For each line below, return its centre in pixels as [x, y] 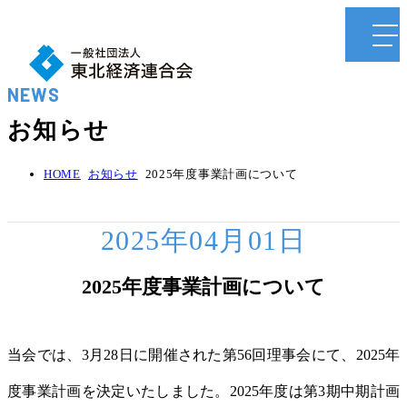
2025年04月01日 [203, 240]
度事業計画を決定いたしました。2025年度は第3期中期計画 [203, 391]
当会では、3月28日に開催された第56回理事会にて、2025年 [203, 354]
